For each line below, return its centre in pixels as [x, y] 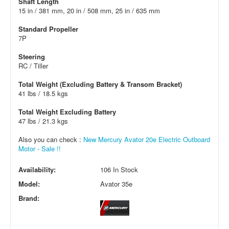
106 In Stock [119, 169]
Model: [29, 184]
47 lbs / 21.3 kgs [43, 121]
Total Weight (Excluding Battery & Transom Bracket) [100, 84]
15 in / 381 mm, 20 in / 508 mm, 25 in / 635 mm [89, 10]
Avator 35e [116, 184]
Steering [32, 56]
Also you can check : [51, 139]
